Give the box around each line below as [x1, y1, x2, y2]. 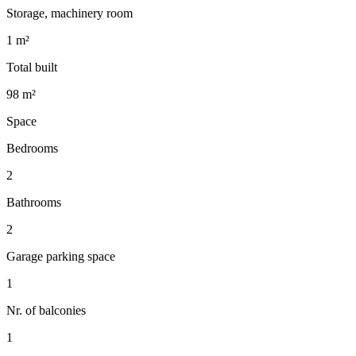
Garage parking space [6, 249, 115, 263]
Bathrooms [6, 195, 61, 209]
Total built [6, 60, 57, 74]
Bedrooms [6, 141, 58, 155]
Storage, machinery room [6, 6, 133, 20]
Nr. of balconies [6, 303, 86, 317]
